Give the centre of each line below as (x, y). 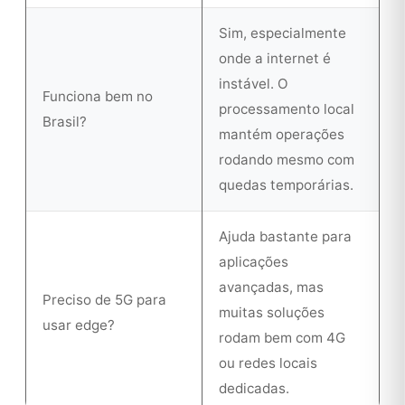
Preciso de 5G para (104, 300)
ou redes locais (268, 363)
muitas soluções (272, 312)
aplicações (254, 262)
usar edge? (79, 325)
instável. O (254, 84)
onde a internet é (275, 58)
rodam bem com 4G (282, 338)
